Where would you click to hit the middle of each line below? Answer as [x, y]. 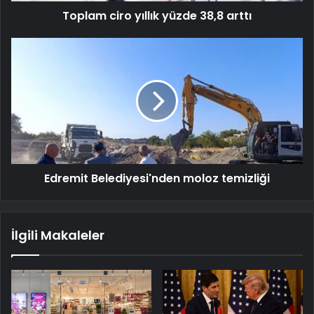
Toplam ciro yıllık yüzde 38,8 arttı [157, 16]
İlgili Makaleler [58, 235]
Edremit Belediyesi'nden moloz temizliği [157, 179]
